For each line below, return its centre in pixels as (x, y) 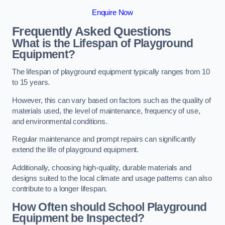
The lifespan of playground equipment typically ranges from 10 (111, 72)
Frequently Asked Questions (92, 31)
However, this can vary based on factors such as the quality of (111, 100)
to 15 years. (32, 83)
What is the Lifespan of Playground (103, 43)
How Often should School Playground (109, 207)
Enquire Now (113, 13)
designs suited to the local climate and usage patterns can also (112, 178)
